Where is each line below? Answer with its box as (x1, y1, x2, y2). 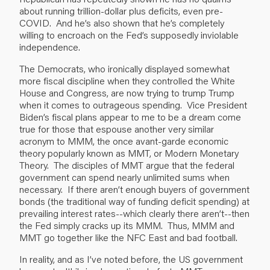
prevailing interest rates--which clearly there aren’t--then (19, 206, 250, 219)
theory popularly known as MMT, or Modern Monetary (19, 146, 239, 159)
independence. (19, 40, 80, 53)
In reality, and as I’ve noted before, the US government (19, 252, 243, 265)
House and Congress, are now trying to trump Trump (19, 86, 234, 99)
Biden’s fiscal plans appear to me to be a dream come (19, 110, 241, 123)
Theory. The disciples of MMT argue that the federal (19, 158, 234, 171)
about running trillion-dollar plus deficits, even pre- (19, 4, 223, 17)
